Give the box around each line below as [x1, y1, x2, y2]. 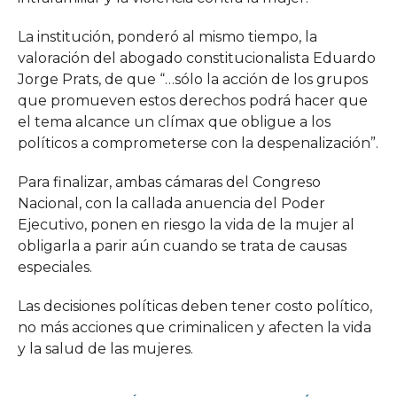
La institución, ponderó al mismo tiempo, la [17, 28, 317, 45]
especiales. [17, 259, 92, 276]
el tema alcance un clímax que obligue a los [17, 113, 331, 130]
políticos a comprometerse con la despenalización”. [17, 135, 378, 152]
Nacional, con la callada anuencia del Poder [17, 195, 325, 212]
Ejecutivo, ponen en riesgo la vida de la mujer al [17, 216, 354, 233]
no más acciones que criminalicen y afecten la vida [17, 319, 371, 336]
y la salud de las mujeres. [17, 340, 193, 357]
